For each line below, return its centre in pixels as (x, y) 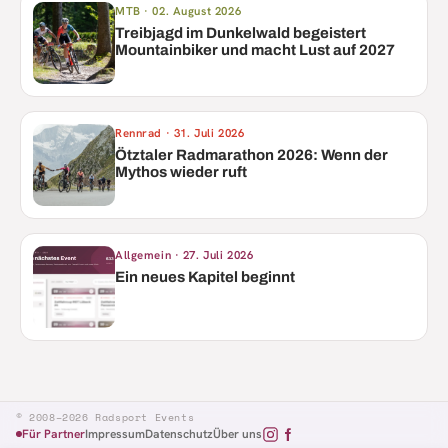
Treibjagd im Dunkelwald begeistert (240, 33)
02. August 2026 (197, 11)
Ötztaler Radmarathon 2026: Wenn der (251, 155)
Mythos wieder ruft (181, 172)
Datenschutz (179, 434)
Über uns (237, 434)
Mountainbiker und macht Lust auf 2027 (255, 50)
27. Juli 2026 (218, 255)
